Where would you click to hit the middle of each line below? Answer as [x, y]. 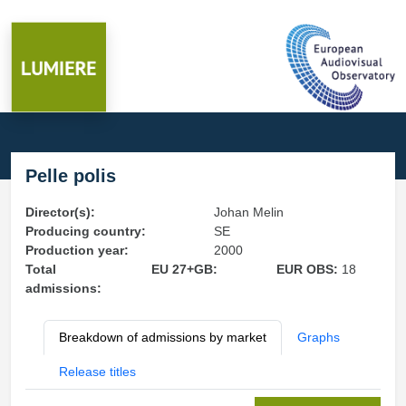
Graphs [319, 337]
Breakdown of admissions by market [163, 337]
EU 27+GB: [184, 269]
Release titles [97, 372]
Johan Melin [249, 212]
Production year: [77, 250]
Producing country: [86, 231]
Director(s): [60, 212]
